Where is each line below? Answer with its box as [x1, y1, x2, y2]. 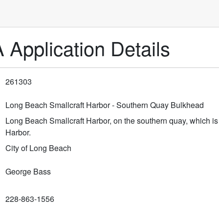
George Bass [5, 165, 51, 177]
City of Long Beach [5, 142, 71, 153]
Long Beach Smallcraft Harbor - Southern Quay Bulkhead [5, 99, 204, 110]
